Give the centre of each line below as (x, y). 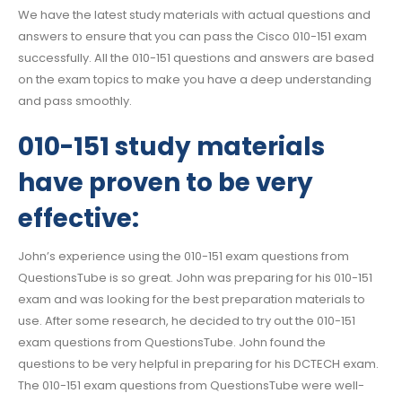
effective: (79, 218)
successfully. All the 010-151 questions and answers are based (196, 58)
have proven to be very (166, 182)
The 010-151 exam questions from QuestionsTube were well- (191, 385)
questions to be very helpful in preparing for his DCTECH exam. (198, 363)
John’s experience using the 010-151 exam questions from (184, 256)
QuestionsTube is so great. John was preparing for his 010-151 (195, 277)
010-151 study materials (171, 146)
